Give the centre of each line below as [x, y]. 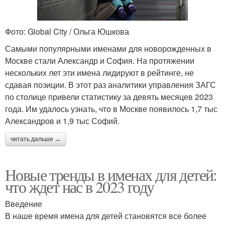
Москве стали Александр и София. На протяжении [100, 60]
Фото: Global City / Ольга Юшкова [67, 31]
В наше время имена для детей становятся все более [106, 215]
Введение [24, 203]
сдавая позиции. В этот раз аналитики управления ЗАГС [110, 84]
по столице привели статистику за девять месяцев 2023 [109, 96]
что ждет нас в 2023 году [80, 186]
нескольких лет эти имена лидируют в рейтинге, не [99, 72]
